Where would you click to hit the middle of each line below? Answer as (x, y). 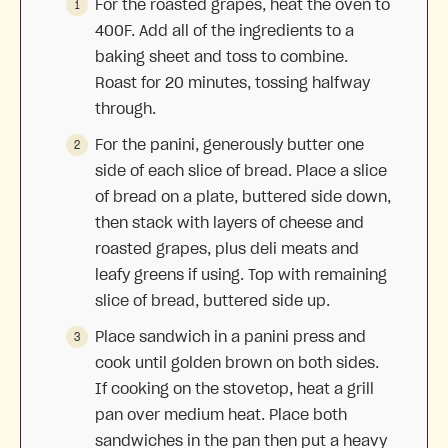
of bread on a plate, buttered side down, (243, 196)
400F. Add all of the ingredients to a (224, 30)
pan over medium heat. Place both (221, 414)
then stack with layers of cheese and (229, 222)
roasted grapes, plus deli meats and (227, 248)
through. (125, 108)
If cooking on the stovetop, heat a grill (234, 388)
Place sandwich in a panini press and (230, 336)
